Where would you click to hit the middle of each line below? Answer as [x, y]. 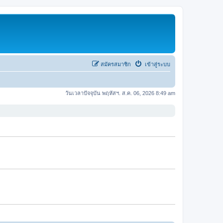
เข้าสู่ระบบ [157, 64]
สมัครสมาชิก [116, 64]
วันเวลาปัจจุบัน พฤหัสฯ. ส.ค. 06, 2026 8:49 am [120, 93]
